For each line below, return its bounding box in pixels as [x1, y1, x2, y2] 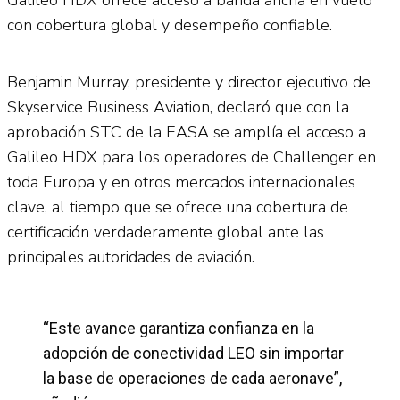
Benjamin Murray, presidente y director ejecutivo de [7, 71, 371, 93]
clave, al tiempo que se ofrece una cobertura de [7, 196, 348, 218]
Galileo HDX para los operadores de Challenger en [7, 146, 376, 168]
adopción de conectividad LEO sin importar [43, 343, 344, 362]
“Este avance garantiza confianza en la [43, 318, 314, 337]
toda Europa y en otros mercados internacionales [7, 171, 355, 193]
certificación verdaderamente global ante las [7, 221, 324, 243]
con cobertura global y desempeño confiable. [7, 13, 332, 36]
